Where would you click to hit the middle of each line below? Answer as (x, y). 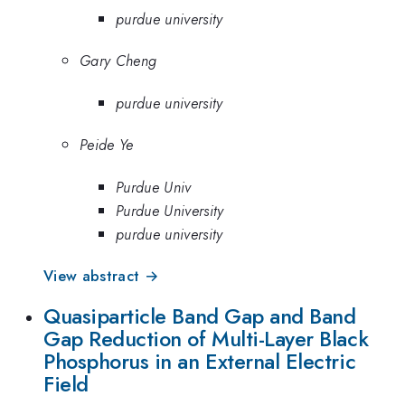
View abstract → (101, 275)
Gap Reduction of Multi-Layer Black (206, 339)
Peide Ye (107, 145)
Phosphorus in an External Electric (200, 362)
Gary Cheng (118, 61)
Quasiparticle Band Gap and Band (200, 317)
